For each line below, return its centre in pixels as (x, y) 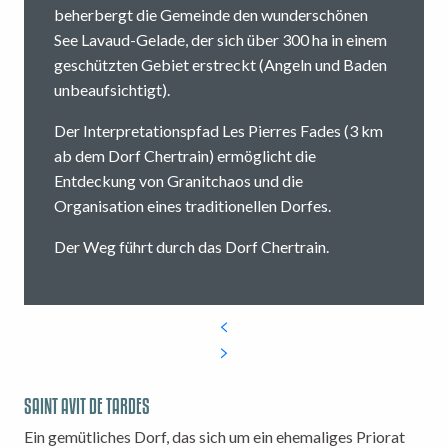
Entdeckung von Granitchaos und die (178, 181)
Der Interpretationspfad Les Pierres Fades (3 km (218, 131)
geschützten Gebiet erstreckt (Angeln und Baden (220, 65)
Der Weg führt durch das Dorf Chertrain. (191, 247)
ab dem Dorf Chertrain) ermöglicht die (185, 156)
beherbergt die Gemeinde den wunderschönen (211, 15)
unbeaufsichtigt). (112, 90)
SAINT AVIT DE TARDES (87, 407)
